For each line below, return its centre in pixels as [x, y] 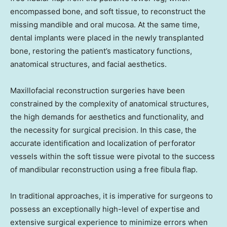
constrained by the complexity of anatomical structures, [109, 104]
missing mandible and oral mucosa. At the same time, [105, 25]
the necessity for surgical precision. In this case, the [103, 130]
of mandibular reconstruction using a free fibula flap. [104, 170]
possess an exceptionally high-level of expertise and [105, 209]
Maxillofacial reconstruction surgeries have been [98, 91]
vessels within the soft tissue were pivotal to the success [112, 157]
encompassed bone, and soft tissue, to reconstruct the [108, 12]
